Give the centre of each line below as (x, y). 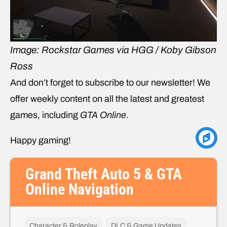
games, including (45, 115)
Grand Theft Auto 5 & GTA (104, 174)
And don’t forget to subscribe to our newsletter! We (110, 82)
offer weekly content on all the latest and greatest (107, 99)
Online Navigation (80, 189)
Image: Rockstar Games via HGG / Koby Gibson (113, 50)
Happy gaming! (41, 140)
